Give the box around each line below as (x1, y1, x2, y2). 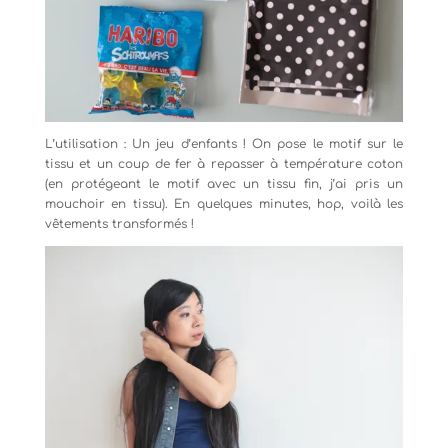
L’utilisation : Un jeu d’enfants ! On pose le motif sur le (44, 136, 404, 151)
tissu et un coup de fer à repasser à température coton (44, 156, 404, 171)
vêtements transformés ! (44, 216, 194, 231)
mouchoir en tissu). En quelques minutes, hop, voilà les (44, 196, 404, 211)
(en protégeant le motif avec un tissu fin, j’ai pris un (44, 176, 404, 191)
